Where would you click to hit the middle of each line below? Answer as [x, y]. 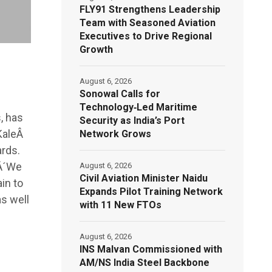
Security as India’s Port [132, 120]
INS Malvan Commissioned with [151, 249]
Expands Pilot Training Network [151, 191]
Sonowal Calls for [120, 93]
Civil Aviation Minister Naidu [144, 178]
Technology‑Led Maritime [139, 107]
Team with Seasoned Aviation [148, 22]
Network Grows [116, 134]
